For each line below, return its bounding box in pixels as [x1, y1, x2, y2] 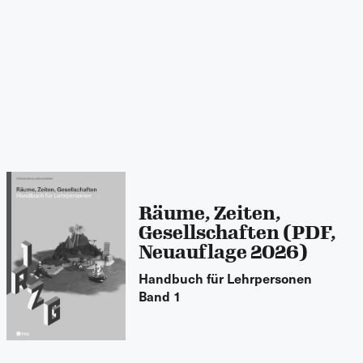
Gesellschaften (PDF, [139, 221, 337, 244]
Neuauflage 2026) [139, 241, 309, 263]
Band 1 [139, 286, 182, 305]
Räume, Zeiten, [139, 202, 282, 224]
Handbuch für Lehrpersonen [139, 268, 313, 287]
